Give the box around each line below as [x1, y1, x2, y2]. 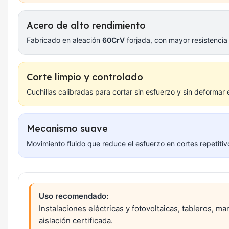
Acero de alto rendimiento [27, 19, 146, 31]
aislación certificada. [39, 216, 113, 225]
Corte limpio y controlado [27, 71, 143, 83]
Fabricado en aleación [27, 36, 102, 44]
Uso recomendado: [39, 191, 108, 201]
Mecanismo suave [27, 123, 108, 134]
